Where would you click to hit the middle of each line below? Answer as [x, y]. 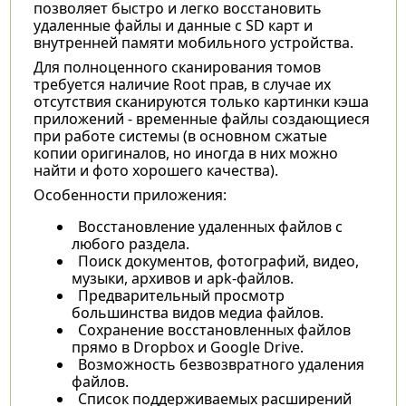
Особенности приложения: [130, 194]
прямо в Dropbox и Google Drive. [187, 347]
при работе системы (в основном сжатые [180, 135]
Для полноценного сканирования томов [177, 67]
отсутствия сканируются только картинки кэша [201, 101]
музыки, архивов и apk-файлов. [182, 278]
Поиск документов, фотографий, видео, [218, 261]
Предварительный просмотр [181, 295]
